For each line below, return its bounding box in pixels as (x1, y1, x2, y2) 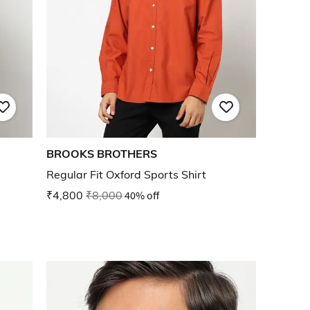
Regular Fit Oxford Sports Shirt (46, 167, 206, 182)
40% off (125, 188, 159, 203)
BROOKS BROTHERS (46, 147, 157, 161)
